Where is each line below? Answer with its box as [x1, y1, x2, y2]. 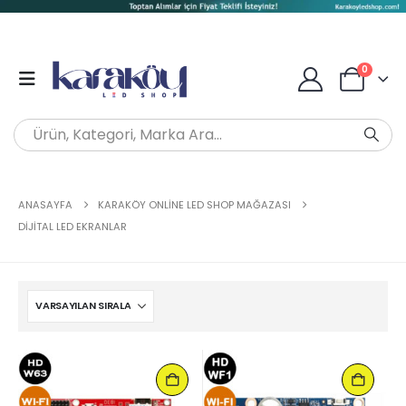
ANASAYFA [18, 197, 72, 212]
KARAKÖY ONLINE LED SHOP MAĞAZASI [98, 197, 291, 212]
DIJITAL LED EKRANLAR [18, 218, 127, 234]
